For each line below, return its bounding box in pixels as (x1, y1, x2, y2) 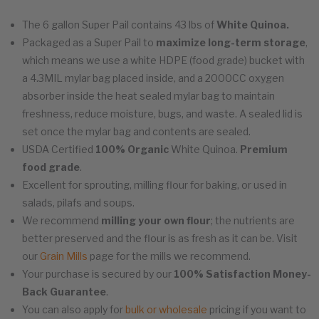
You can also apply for (22, 303, 125, 315)
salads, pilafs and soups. (22, 196, 135, 209)
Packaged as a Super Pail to (22, 36, 156, 48)
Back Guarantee (22, 285, 106, 298)
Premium (240, 142, 288, 155)
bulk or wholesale (125, 303, 207, 315)
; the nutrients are (211, 214, 295, 226)
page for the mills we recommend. (88, 249, 251, 262)
